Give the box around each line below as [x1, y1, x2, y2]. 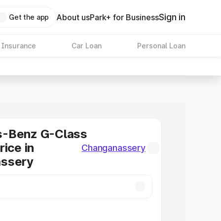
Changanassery [81, 143, 146, 153]
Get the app [8, 13, 49, 21]
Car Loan [71, 41, 102, 50]
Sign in [159, 12, 185, 22]
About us [56, 12, 90, 22]
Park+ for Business [90, 12, 159, 22]
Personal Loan [137, 41, 185, 50]
